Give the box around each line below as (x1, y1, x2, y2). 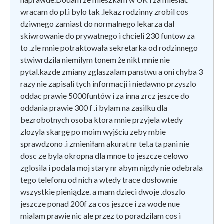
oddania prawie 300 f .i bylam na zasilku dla (20, 102, 167, 112)
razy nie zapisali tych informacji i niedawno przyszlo (20, 78, 196, 88)
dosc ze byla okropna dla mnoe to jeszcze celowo (20, 150, 188, 160)
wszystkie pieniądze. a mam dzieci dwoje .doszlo (20, 186, 185, 196)
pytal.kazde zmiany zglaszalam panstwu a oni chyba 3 (20, 66, 203, 76)
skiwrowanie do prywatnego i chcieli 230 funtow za (20, 30, 195, 40)
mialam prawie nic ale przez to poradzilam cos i (20, 210, 181, 220)
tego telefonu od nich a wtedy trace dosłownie (20, 174, 177, 184)
